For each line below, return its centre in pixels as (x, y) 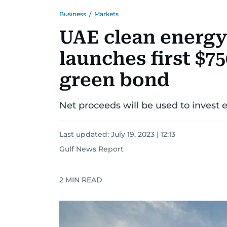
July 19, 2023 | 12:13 (143, 134)
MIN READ (83, 180)
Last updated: (85, 134)
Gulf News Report (91, 149)
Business (73, 14)
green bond (115, 80)
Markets (106, 14)
